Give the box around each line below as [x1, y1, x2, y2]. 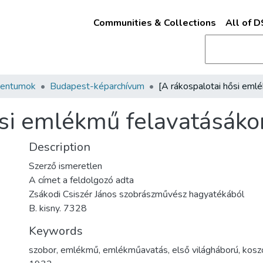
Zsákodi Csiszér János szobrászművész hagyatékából [29, 188, 244, 201]
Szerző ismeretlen [29, 160, 102, 173]
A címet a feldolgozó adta [29, 174, 134, 187]
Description [29, 139, 90, 155]
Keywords [29, 223, 83, 239]
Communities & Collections [93, 16, 216, 29]
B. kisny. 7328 [29, 202, 87, 215]
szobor [29, 244, 56, 257]
